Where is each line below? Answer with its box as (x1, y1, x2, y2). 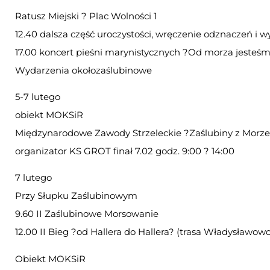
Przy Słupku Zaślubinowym (15, 190, 137, 202)
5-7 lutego (15, 90, 60, 102)
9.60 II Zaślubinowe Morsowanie (15, 208, 159, 220)
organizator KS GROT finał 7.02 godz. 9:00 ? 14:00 (15, 145, 234, 157)
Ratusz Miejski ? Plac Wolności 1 (15, 10, 157, 22)
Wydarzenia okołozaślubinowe (15, 64, 152, 76)
